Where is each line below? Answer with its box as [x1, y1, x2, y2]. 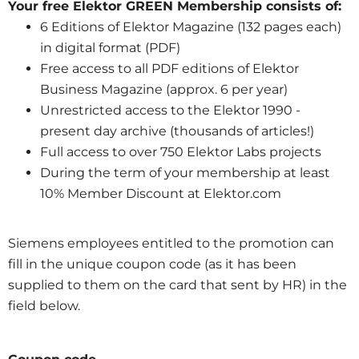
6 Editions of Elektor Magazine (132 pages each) [40, 19, 341, 34]
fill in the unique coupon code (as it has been [8, 256, 296, 272]
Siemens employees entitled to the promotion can [8, 236, 334, 251]
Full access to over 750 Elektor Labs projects [40, 144, 321, 159]
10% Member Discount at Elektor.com [40, 186, 281, 201]
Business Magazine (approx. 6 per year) [40, 82, 288, 97]
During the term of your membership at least [40, 165, 330, 180]
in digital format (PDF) [40, 40, 180, 55]
